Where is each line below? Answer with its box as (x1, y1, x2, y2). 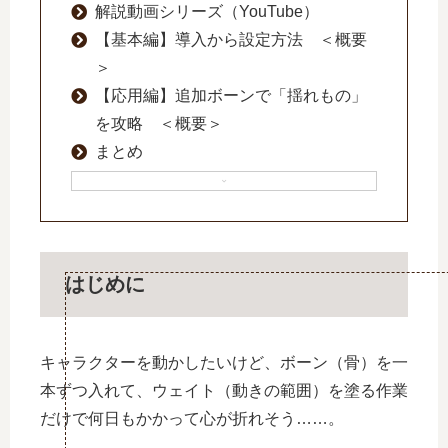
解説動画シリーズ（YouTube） (95, 3, 319, 20)
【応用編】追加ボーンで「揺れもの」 (95, 87, 367, 104)
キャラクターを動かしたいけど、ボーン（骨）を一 (40, 354, 408, 372)
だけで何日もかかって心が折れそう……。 (40, 410, 344, 428)
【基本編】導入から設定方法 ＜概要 (95, 31, 367, 48)
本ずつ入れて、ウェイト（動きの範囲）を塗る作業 (40, 382, 408, 400)
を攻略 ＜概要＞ (95, 115, 223, 132)
